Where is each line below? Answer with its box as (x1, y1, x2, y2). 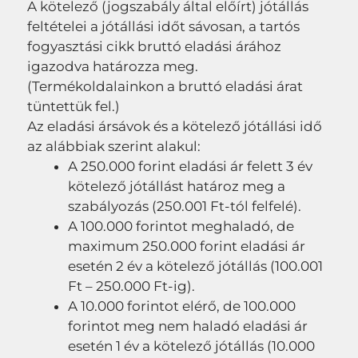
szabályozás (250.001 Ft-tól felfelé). (68, 198, 301, 215)
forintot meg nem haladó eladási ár (68, 318, 308, 335)
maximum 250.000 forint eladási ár (68, 238, 305, 255)
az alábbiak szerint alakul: (27, 138, 201, 155)
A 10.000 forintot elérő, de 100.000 (68, 298, 296, 315)
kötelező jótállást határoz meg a (68, 178, 285, 195)
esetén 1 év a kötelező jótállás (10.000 (68, 338, 315, 355)
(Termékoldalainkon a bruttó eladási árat (27, 78, 303, 95)
